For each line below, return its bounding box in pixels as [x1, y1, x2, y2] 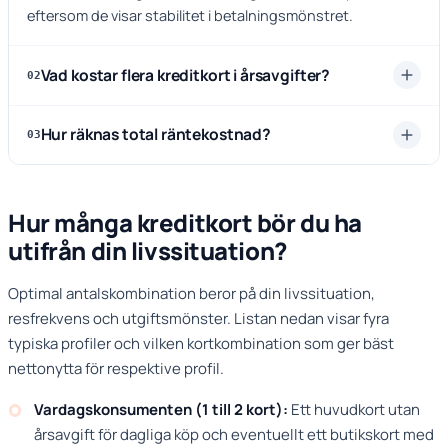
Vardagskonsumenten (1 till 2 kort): [34, 398, 289, 420]
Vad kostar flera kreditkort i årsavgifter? [40, 63, 331, 86]
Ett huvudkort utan [288, 398, 421, 420]
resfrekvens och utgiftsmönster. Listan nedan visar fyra [8, 307, 389, 329]
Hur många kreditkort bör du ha [8, 205, 363, 239]
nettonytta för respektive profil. [8, 357, 224, 379]
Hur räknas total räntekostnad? [40, 123, 271, 146]
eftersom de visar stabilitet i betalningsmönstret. [26, 5, 353, 25]
